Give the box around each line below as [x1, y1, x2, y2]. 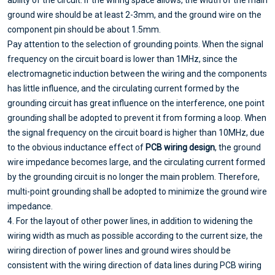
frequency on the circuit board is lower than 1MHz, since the [7, 54, 238, 64]
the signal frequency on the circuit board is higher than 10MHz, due [7, 128, 265, 138]
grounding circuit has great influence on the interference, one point [7, 98, 265, 109]
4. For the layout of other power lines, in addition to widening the [7, 216, 253, 227]
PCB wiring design [145, 142, 215, 153]
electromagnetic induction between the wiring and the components [7, 69, 267, 79]
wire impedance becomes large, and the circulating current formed [7, 157, 265, 168]
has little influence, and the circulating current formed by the [7, 83, 239, 94]
